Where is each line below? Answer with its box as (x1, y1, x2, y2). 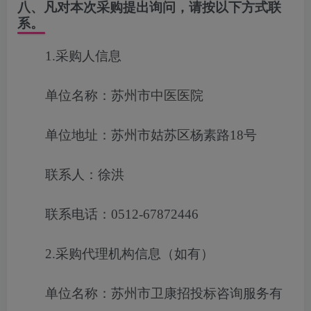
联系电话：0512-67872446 (45, 207, 199, 221)
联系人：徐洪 (45, 167, 124, 182)
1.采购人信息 (45, 49, 121, 63)
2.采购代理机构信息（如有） (45, 246, 214, 261)
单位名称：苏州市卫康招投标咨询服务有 (45, 286, 283, 301)
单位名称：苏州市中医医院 (45, 88, 203, 103)
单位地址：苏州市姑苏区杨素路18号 (45, 128, 257, 142)
